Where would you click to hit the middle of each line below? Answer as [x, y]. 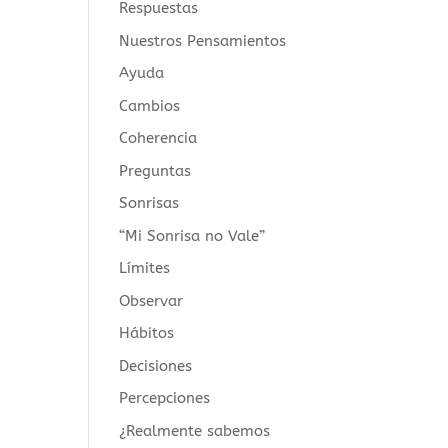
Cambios [150, 105]
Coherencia [158, 138]
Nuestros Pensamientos [203, 40]
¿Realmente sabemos [195, 430]
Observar [151, 300]
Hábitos [147, 333]
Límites [145, 268]
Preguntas [155, 170]
